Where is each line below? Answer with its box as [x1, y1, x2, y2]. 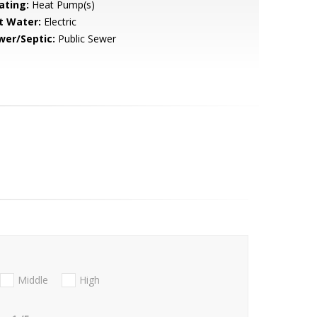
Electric [40, 15, 76, 28]
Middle [17, 273, 48, 287]
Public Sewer [54, 32, 116, 45]
